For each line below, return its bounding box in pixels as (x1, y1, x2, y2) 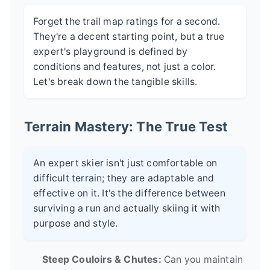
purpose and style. (33, 217, 118, 229)
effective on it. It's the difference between (33, 187, 225, 199)
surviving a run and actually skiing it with (33, 202, 221, 214)
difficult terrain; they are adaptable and (33, 172, 215, 184)
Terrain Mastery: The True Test (24, 118, 228, 134)
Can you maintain (161, 253, 243, 265)
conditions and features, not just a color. (33, 60, 216, 72)
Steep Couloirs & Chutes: (42, 253, 162, 265)
